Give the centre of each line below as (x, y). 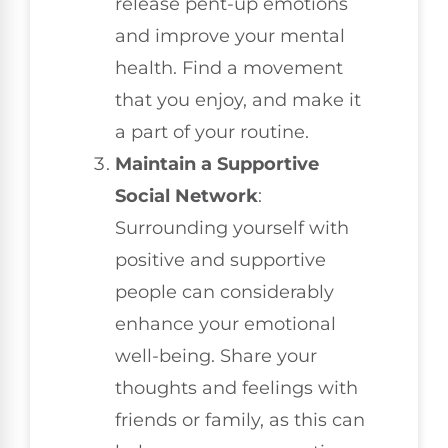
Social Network (186, 195)
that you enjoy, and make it (238, 99)
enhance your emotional (225, 323)
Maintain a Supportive (217, 163)
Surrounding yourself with (232, 227)
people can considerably (224, 291)
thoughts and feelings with (236, 387)
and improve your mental (230, 35)
